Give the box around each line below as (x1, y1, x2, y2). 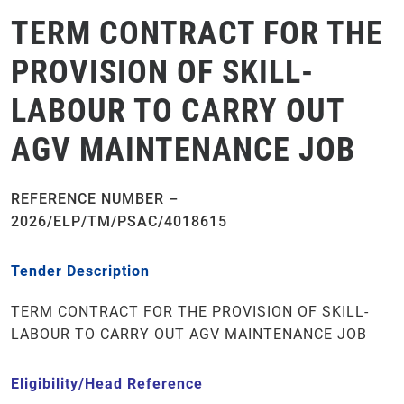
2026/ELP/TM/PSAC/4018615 (11, 213, 227, 230)
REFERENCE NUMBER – (11, 190, 179, 207)
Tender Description (11, 262, 150, 280)
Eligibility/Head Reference (11, 375, 203, 392)
